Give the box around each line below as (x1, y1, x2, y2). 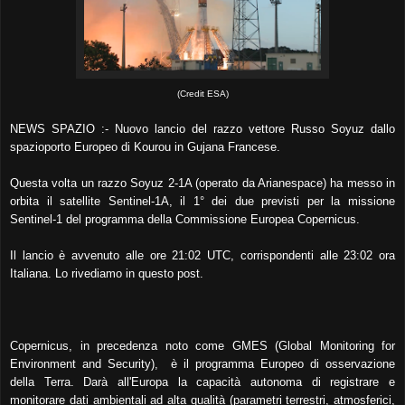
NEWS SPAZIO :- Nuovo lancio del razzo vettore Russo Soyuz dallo (10, 121, 395, 136)
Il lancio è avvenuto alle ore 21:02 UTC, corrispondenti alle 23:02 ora (10, 248, 395, 262)
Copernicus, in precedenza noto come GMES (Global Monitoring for (10, 338, 395, 353)
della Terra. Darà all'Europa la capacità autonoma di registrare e (10, 374, 395, 389)
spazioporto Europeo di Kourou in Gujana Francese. (10, 139, 280, 154)
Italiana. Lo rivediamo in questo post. (10, 266, 203, 280)
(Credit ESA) (176, 88, 229, 99)
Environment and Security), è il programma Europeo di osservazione (10, 356, 395, 371)
